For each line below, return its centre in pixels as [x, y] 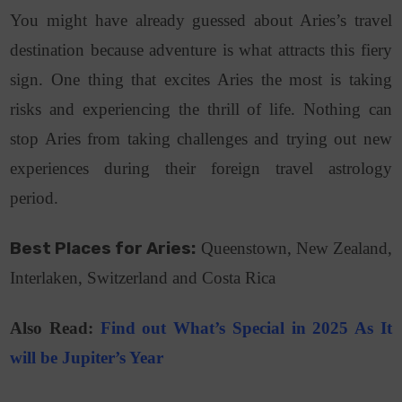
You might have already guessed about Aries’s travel [201, 21]
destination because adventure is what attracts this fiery [201, 50]
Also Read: [55, 328]
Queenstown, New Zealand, [294, 249]
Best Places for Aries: [103, 249]
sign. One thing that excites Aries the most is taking [201, 80]
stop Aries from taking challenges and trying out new [201, 139]
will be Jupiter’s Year [87, 358]
